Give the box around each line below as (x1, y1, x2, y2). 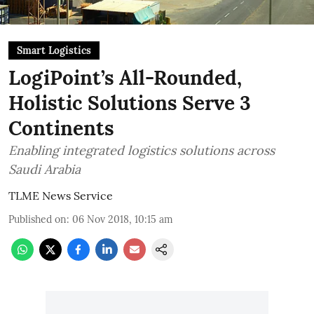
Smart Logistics (17, 44, 91, 57)
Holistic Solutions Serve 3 (8, 90, 251, 116)
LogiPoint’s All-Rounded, (8, 65, 242, 90)
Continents (8, 116, 114, 141)
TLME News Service (8, 189, 113, 203)
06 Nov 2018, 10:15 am (72, 213, 173, 226)
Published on (8, 213, 67, 226)
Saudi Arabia (8, 161, 81, 177)
